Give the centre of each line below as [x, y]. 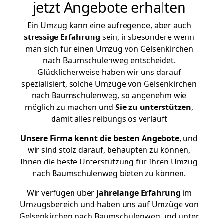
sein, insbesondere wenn [147, 37]
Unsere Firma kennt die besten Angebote [100, 138]
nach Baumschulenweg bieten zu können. [109, 173]
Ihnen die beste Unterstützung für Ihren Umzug [109, 162]
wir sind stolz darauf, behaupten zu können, [109, 150]
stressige [41, 37]
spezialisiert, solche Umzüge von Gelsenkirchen [109, 84]
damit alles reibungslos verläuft [109, 119]
